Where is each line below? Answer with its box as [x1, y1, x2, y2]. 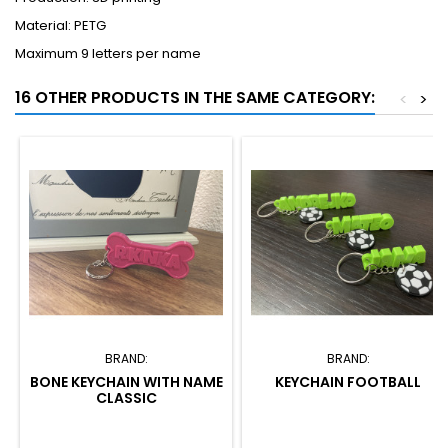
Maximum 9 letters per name [15, 43, 201, 63]
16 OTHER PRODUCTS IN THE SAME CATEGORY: [15, 85, 375, 109]
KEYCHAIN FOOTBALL [275, 371, 421, 392]
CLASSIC [95, 387, 157, 408]
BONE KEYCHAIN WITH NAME [29, 371, 223, 392]
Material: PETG [15, 15, 106, 35]
